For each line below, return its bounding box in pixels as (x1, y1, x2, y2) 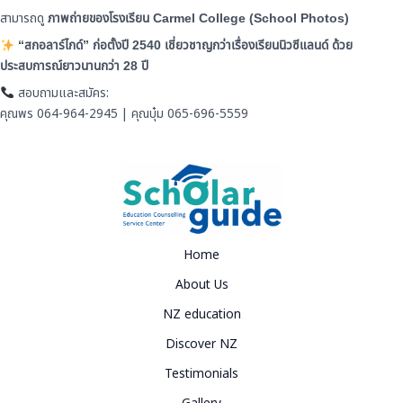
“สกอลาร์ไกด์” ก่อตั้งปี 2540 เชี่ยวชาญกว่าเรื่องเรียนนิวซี (17, 39, 300, 53)
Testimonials (165, 363, 238, 383)
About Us (175, 274, 228, 294)
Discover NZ (166, 334, 237, 354)
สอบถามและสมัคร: (13, 84, 109, 103)
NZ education (162, 304, 241, 324)
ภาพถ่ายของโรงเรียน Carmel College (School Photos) (48, 12, 349, 26)
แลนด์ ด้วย (299, 39, 353, 53)
